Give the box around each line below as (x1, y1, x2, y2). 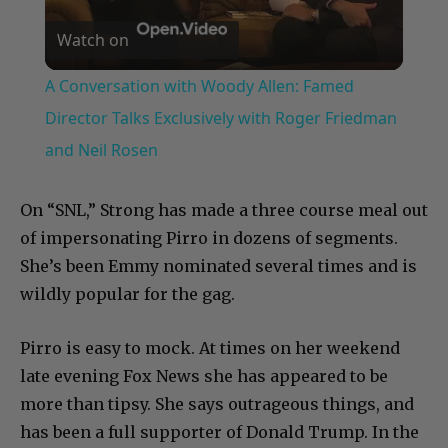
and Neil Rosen (44, 139, 158, 162)
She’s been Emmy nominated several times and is (20, 256, 417, 277)
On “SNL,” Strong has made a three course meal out (20, 200, 428, 221)
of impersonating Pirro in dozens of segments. (20, 228, 398, 249)
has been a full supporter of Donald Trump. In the (20, 422, 419, 443)
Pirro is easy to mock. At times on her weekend (20, 338, 400, 359)
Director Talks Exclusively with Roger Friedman (44, 107, 397, 130)
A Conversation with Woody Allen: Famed (44, 75, 354, 98)
